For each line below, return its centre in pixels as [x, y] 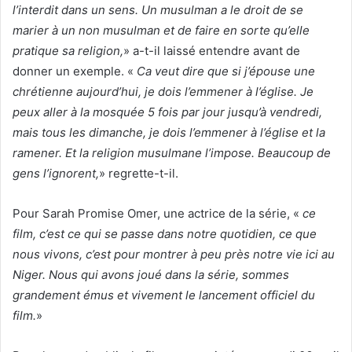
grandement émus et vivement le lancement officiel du [164, 295]
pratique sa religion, [68, 50]
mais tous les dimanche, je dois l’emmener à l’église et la [169, 132]
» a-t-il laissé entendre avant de [212, 50]
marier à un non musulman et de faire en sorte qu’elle [161, 30]
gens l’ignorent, [56, 173]
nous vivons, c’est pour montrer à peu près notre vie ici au [174, 254]
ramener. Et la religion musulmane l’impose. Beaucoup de [172, 152]
